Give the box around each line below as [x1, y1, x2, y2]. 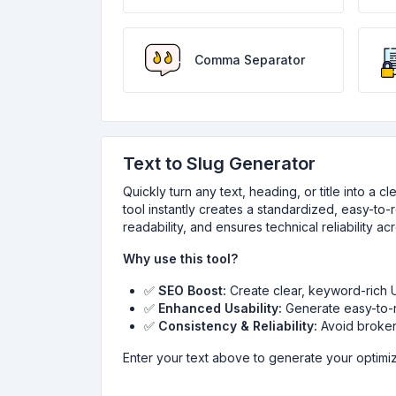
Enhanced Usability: [158, 301, 282, 316]
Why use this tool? [123, 251, 238, 266]
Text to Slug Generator [123, 153, 316, 174]
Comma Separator [194, 52, 305, 67]
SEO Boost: [158, 283, 226, 298]
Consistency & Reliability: [158, 318, 317, 333]
